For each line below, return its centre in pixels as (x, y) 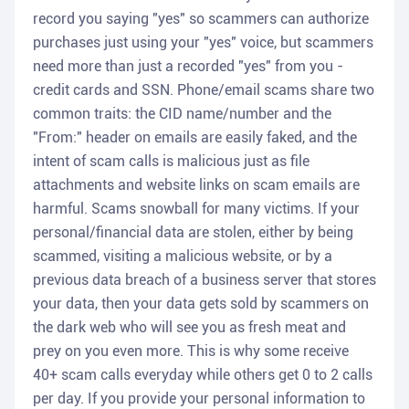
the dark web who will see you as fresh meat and (189, 328)
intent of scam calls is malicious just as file (171, 162)
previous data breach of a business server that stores (204, 280)
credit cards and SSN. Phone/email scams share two (204, 90)
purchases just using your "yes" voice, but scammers (203, 43)
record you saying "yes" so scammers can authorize (201, 19)
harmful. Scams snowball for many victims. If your (196, 209)
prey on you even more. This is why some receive (191, 351)
